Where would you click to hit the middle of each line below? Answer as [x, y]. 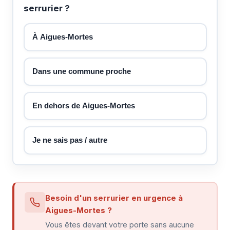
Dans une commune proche [82, 71]
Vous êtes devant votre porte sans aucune [120, 224]
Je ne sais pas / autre [70, 140]
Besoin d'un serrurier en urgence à [114, 198]
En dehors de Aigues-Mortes [84, 106]
